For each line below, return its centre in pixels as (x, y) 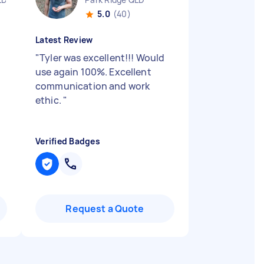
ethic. (49, 100)
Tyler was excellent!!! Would (102, 58)
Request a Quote (105, 209)
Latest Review (64, 40)
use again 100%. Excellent (93, 72)
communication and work (93, 86)
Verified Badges (68, 141)
